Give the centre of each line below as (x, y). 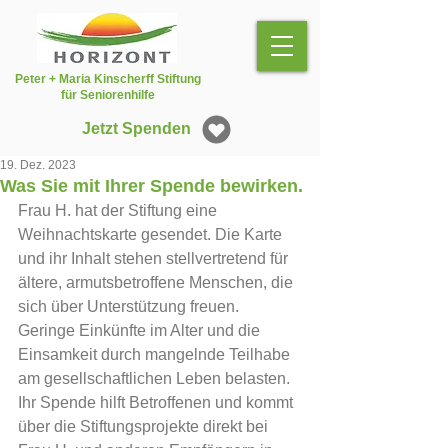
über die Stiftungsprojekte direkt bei (145, 426)
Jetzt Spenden (136, 128)
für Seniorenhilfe (107, 95)
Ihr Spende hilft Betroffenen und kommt (157, 402)
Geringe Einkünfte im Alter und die (141, 330)
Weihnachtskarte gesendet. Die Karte (152, 234)
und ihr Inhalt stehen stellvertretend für (155, 258)
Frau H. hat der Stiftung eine (119, 210)
